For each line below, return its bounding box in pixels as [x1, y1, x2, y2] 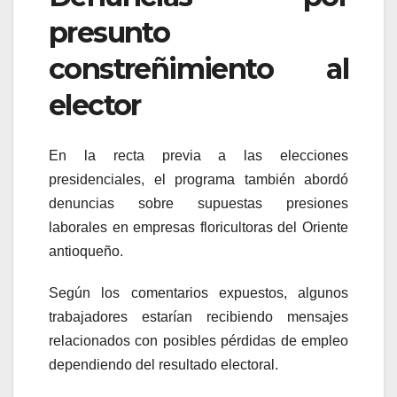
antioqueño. [49, 243, 123, 259]
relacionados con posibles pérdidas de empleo [49, 332, 348, 348]
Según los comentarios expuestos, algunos [49, 284, 348, 300]
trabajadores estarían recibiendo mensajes [49, 308, 348, 324]
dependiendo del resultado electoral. [49, 356, 278, 372]
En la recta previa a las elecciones [49, 147, 348, 163]
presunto [49, 15, 170, 51]
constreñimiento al [49, 51, 348, 87]
